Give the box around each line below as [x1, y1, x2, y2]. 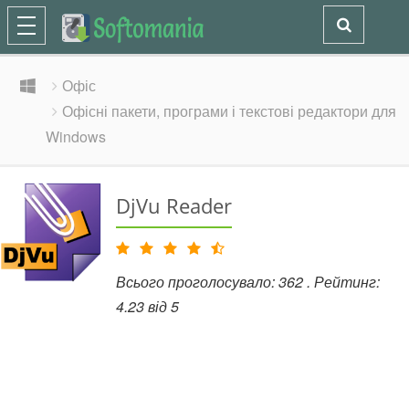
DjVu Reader [116, 192, 232, 219]
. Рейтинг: [307, 271, 380, 292]
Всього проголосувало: [116, 271, 278, 292]
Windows [46, 126, 106, 147]
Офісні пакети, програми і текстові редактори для [62, 100, 396, 121]
